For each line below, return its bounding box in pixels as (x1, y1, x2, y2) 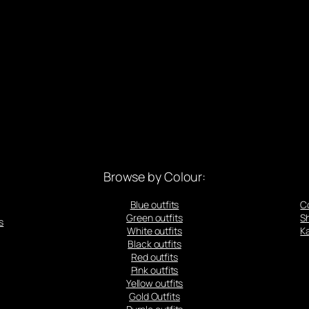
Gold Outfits (129, 289, 180, 303)
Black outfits (128, 237, 181, 250)
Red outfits (131, 250, 178, 263)
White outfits (127, 223, 182, 237)
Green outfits (126, 210, 183, 224)
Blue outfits (130, 197, 179, 211)
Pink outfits (130, 263, 179, 277)
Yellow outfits (126, 276, 183, 290)
